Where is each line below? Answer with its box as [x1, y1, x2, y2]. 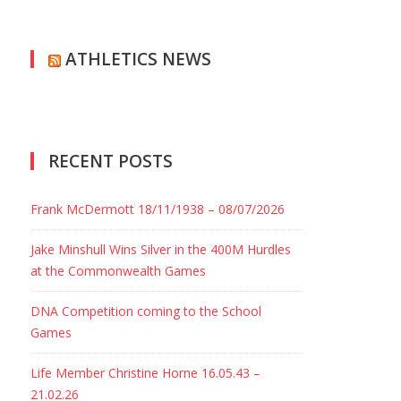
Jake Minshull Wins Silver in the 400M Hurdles [30, 241, 292, 258]
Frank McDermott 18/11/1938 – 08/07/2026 [30, 200, 286, 218]
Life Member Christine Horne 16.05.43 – [30, 364, 261, 381]
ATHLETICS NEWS [65, 47, 212, 71]
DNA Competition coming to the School [30, 303, 262, 320]
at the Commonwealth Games [30, 262, 207, 279]
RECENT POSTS [48, 149, 174, 173]
